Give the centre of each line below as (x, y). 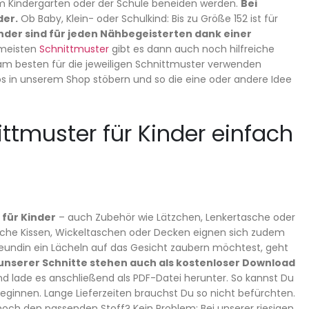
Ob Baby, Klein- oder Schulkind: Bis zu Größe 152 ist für (148, 18)
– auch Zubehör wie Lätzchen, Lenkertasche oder (176, 217)
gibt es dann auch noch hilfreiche (192, 49)
